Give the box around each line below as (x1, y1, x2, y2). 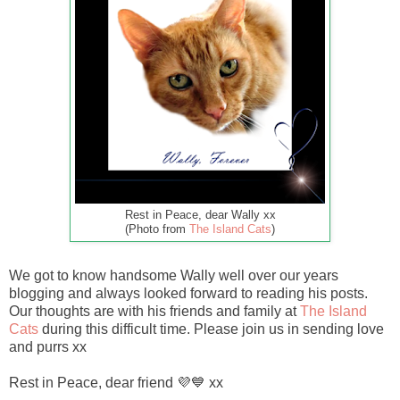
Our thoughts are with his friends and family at (9, 303, 300, 319)
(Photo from (125, 222, 189, 236)
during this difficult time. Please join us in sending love (38, 321, 384, 337)
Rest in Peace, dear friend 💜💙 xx (9, 374, 223, 390)
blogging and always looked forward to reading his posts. (9, 285, 368, 301)
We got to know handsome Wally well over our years (9, 267, 338, 283)
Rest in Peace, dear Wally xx (124, 207, 276, 221)
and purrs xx (9, 338, 87, 354)
